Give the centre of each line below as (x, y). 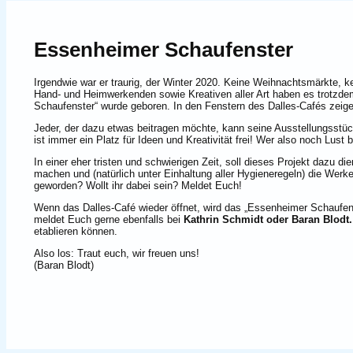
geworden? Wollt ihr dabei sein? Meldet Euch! (138, 185)
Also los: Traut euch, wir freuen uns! (117, 253)
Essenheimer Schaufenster (166, 50)
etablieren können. (77, 231)
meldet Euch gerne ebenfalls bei (109, 219)
